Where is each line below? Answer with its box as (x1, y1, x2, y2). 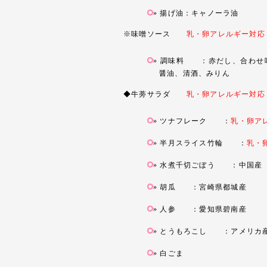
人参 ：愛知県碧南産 (160, 205, 247, 213)
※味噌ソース (123, 30, 187, 38)
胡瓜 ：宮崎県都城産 (160, 183, 247, 191)
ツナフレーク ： (160, 117, 231, 125)
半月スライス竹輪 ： (160, 139, 247, 147)
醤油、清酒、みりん (159, 69, 230, 77)
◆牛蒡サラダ (123, 90, 187, 98)
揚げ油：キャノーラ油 (160, 9, 239, 17)
